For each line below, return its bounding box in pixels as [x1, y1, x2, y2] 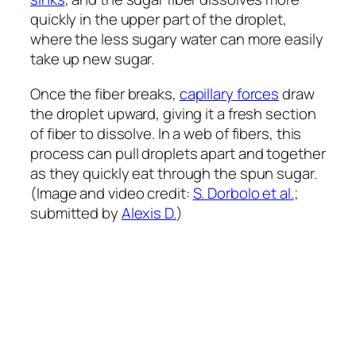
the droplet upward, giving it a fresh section [30, 103, 316, 124]
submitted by [30, 202, 122, 223]
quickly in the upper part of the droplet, [30, 9, 287, 30]
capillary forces [179, 83, 280, 104]
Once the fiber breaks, [30, 83, 180, 104]
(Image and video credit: [30, 182, 193, 203]
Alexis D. [121, 202, 176, 223]
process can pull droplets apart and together [30, 142, 326, 164]
